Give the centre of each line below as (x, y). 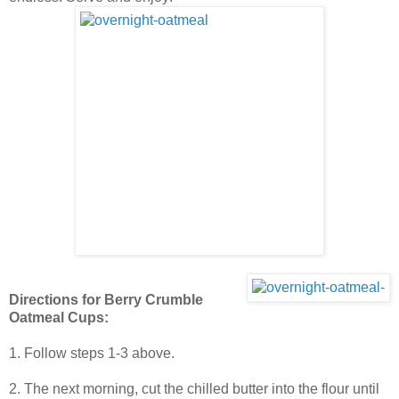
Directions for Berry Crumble (106, 299)
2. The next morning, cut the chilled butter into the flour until (194, 388)
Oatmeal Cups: (59, 317)
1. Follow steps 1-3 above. (92, 353)
